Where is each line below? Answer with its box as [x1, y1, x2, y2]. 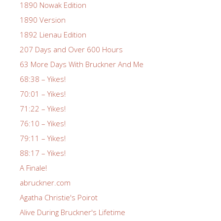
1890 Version [20, 14, 66, 25]
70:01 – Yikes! [20, 88, 66, 99]
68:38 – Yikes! [20, 74, 66, 84]
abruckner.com [20, 177, 71, 187]
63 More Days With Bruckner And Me [20, 59, 144, 69]
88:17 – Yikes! [20, 147, 66, 158]
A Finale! [20, 162, 47, 173]
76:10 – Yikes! [20, 118, 66, 128]
